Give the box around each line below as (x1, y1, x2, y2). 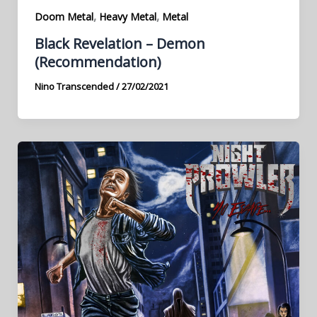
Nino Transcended (34, 80, 116, 93)
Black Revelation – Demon (34, 34, 205, 54)
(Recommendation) (34, 52, 161, 72)
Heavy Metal (98, 10, 156, 24)
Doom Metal (34, 10, 93, 24)
